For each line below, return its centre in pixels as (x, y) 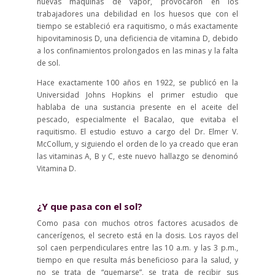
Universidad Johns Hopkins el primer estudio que (137, 95)
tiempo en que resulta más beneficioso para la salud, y (137, 260)
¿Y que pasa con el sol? (89, 207)
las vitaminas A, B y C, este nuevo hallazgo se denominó (137, 157)
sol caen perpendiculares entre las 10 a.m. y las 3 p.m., (137, 248)
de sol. (48, 63)
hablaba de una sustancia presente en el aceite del (137, 107)
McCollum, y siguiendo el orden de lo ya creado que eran (137, 144)
